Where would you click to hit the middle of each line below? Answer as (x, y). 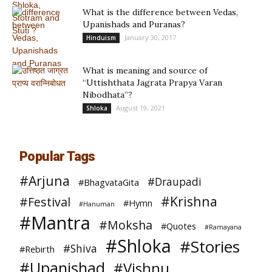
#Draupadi (175, 182)
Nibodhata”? (107, 95)
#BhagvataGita (109, 182)
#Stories (210, 246)
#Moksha (126, 225)
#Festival (45, 202)
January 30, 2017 (150, 37)
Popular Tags (57, 156)
